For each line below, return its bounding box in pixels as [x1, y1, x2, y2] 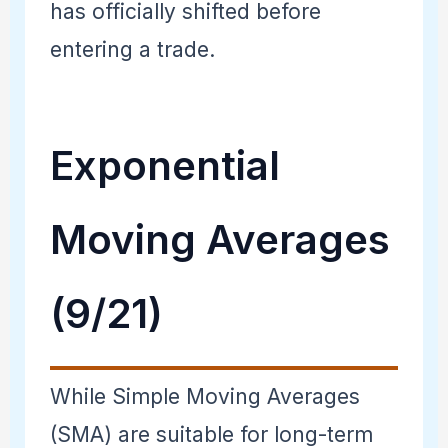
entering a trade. [49, 37, 215, 63]
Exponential [49, 141, 280, 191]
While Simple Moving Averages [49, 384, 360, 410]
